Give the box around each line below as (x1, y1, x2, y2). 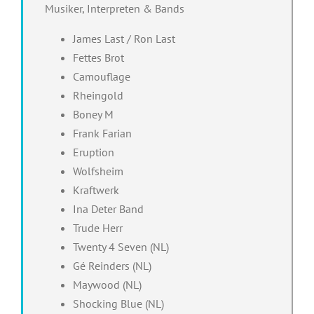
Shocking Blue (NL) (72, 296, 164, 310)
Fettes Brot (72, 50, 124, 64)
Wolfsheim (72, 163, 123, 178)
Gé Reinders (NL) (72, 258, 151, 273)
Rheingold (72, 88, 123, 102)
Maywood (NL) (72, 277, 142, 292)
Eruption (72, 144, 114, 159)
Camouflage (72, 69, 130, 83)
